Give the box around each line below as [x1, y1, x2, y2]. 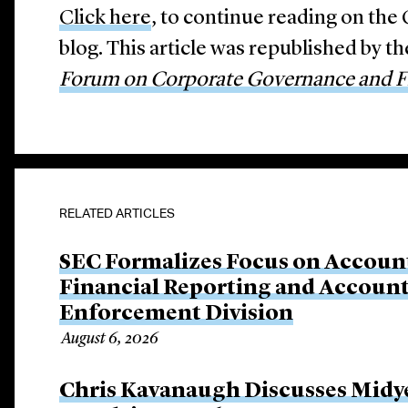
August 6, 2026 [61, 331, 159, 347]
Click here [59, 8, 152, 29]
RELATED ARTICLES [59, 206, 176, 220]
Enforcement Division [59, 303, 294, 325]
